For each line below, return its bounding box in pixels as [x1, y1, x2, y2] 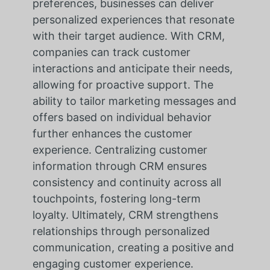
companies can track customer [32, 46, 190, 59]
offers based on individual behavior [32, 111, 212, 124]
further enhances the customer [32, 127, 192, 140]
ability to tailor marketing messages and [32, 95, 236, 108]
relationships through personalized [32, 225, 210, 238]
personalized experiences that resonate [32, 13, 234, 27]
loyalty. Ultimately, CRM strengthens [32, 209, 218, 222]
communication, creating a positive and [32, 241, 234, 254]
